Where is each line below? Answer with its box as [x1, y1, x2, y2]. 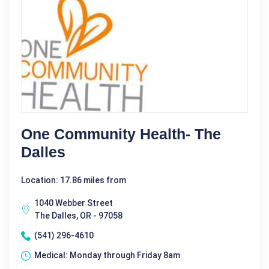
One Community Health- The [21, 125, 221, 143]
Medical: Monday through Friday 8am [34, 250, 180, 261]
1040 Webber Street [34, 198, 113, 208]
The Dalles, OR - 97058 [34, 211, 122, 221]
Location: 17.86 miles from [21, 175, 126, 186]
